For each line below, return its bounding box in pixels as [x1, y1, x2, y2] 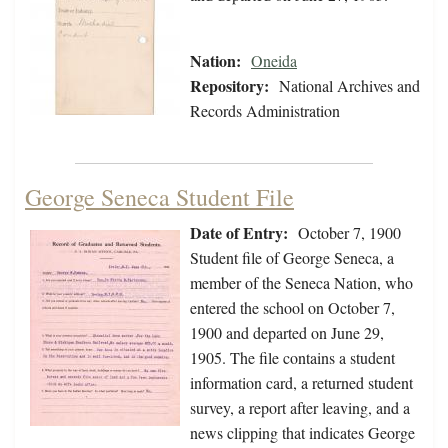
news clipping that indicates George [190, 422, 415, 444]
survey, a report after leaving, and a [190, 397, 410, 419]
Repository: [190, 74, 269, 98]
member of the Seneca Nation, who [190, 272, 413, 294]
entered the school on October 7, [190, 297, 395, 319]
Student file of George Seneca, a [190, 247, 394, 269]
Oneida [251, 50, 297, 72]
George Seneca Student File [25, 181, 294, 214]
